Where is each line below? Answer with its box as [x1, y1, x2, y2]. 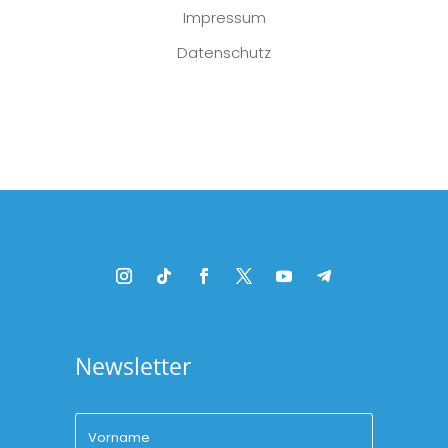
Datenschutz [177, 42, 271, 64]
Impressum [182, 7, 266, 29]
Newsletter [75, 350, 191, 383]
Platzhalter [185, 77, 263, 99]
